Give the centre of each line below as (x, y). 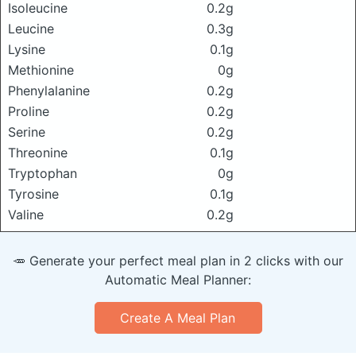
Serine (27, 132)
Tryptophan (43, 174)
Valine (26, 215)
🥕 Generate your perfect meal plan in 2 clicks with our (178, 261)
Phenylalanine (49, 91)
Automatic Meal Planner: (178, 280)
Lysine (27, 50)
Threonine (38, 153)
